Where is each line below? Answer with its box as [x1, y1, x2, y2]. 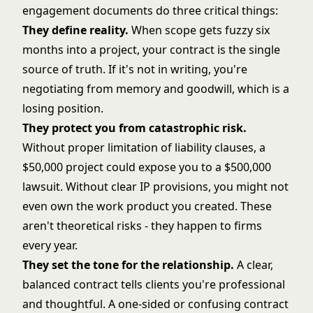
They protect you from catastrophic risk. [22, 120, 247, 136]
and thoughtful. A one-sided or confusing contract [22, 296, 289, 312]
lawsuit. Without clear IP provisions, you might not [22, 179, 289, 194]
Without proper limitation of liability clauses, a [22, 140, 265, 155]
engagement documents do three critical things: [22, 3, 278, 18]
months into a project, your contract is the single [22, 42, 280, 57]
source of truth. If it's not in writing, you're [22, 61, 247, 77]
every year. [22, 238, 78, 253]
